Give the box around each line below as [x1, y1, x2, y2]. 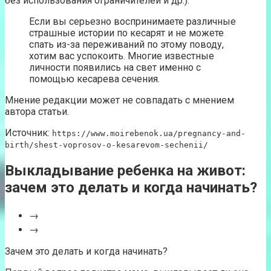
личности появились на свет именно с [29, 62, 201, 74]
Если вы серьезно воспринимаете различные [29, 16, 236, 28]
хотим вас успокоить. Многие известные [29, 50, 214, 62]
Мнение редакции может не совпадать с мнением [5, 94, 234, 106]
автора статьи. [5, 106, 69, 118]
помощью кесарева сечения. [29, 73, 162, 85]
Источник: [5, 127, 52, 139]
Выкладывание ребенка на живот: [5, 162, 246, 180]
